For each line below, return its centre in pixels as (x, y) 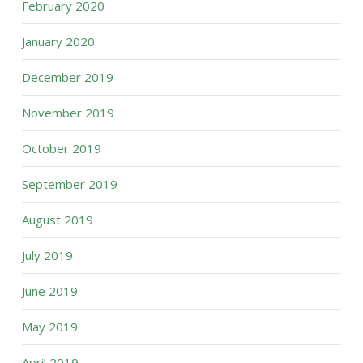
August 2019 (57, 220)
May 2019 (49, 327)
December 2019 (67, 77)
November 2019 (68, 113)
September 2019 (69, 184)
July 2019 (47, 255)
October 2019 (61, 148)
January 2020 (58, 41)
